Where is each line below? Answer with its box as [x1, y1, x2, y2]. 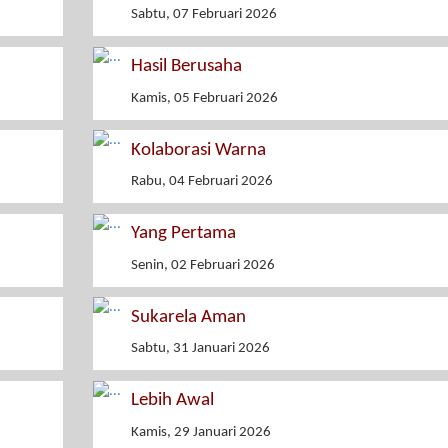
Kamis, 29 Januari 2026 [130, 424, 271, 440]
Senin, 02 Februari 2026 [130, 257, 275, 273]
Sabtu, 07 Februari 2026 [130, 7, 277, 23]
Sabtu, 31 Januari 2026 [130, 341, 270, 357]
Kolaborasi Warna [130, 140, 266, 160]
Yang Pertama [130, 224, 236, 244]
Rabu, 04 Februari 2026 [130, 174, 273, 190]
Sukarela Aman [130, 307, 246, 327]
